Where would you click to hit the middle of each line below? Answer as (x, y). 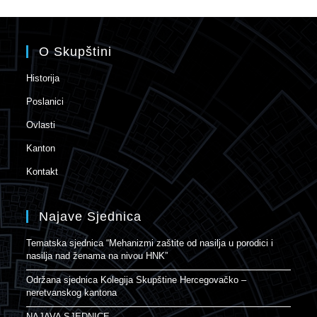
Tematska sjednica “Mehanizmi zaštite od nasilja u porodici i (150, 243)
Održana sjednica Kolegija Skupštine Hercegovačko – (137, 279)
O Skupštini (76, 51)
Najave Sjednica (91, 216)
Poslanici (45, 101)
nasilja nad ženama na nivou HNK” (97, 255)
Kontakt (42, 171)
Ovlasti (41, 125)
